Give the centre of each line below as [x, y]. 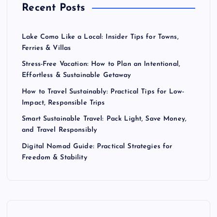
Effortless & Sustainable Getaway [77, 76]
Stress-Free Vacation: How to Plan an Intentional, [101, 64]
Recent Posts [54, 8]
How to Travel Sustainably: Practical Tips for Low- [103, 92]
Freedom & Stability [54, 157]
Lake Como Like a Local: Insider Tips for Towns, [100, 37]
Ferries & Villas [46, 48]
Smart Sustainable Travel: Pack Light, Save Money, [104, 119]
